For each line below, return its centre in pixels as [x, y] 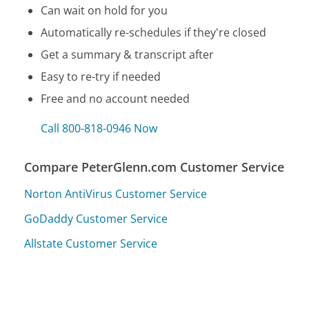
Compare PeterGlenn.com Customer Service [154, 167]
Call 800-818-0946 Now [99, 129]
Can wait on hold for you [104, 11]
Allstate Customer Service [91, 244]
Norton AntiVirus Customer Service [116, 194]
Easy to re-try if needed [101, 77]
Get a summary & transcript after [128, 55]
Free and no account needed [116, 99]
